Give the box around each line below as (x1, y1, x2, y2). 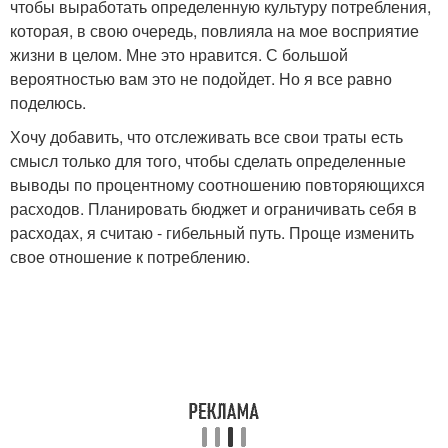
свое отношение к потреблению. (10, 245, 250, 269)
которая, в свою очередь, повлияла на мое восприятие (10, 19, 419, 43)
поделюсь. (10, 91, 86, 115)
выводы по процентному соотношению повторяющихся (10, 173, 425, 197)
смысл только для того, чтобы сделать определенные (10, 149, 406, 173)
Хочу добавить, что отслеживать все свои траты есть (10, 125, 403, 149)
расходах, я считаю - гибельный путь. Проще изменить (10, 221, 414, 245)
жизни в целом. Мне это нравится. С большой (10, 43, 348, 67)
